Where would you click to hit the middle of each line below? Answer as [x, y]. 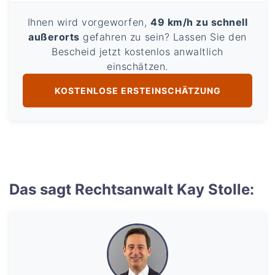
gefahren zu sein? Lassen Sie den [163, 37]
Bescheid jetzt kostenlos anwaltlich [137, 52]
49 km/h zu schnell [199, 22]
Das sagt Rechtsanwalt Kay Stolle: [132, 190]
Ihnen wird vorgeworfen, [89, 22]
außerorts [54, 37]
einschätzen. [137, 67]
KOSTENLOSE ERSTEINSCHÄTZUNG [137, 91]
